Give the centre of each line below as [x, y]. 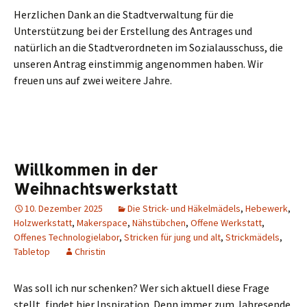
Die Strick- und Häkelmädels [184, 209]
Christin [90, 252]
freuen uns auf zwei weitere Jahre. [93, 81]
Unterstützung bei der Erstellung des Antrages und [133, 31]
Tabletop [32, 252]
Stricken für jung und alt [172, 237]
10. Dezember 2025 [64, 209]
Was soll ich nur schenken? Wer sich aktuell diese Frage [142, 288]
